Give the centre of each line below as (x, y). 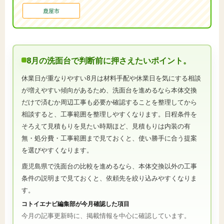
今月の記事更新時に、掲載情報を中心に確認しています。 (106, 215)
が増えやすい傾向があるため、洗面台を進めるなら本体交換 (109, 90)
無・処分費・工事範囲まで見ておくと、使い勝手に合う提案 (109, 138)
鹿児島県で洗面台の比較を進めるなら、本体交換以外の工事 (109, 166)
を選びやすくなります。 (57, 150)
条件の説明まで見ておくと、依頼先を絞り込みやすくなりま (109, 178)
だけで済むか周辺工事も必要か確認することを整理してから (109, 102)
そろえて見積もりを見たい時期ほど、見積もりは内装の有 (106, 126)
